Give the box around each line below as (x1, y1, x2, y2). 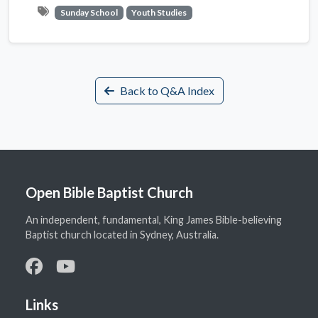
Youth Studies (131, 7, 187, 18)
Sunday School (60, 7, 118, 18)
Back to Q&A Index (119, 84, 214, 98)
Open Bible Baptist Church (26, 184, 193, 202)
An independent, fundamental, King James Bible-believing (26, 214, 282, 226)
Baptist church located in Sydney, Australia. (26, 229, 219, 241)
